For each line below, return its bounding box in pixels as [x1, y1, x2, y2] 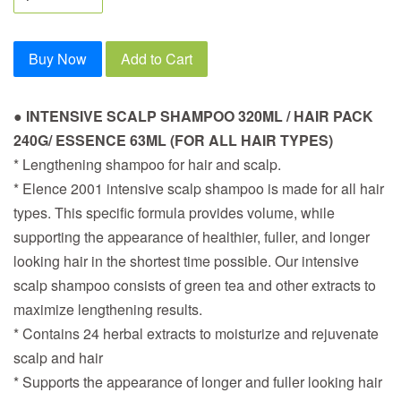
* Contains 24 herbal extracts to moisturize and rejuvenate [13, 323, 379, 345]
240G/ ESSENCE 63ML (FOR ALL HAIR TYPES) [13, 130, 333, 151]
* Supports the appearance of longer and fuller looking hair [13, 371, 382, 393]
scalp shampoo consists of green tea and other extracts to [13, 275, 376, 296]
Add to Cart [121, 48, 192, 70]
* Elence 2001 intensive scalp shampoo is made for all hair [13, 178, 384, 200]
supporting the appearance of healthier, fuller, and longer [13, 226, 370, 248]
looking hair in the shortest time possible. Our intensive [13, 251, 359, 272]
